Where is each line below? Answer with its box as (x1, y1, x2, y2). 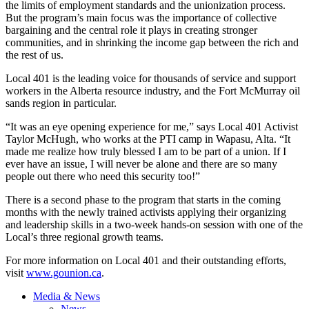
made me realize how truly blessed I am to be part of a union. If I (6, 146, 286, 158)
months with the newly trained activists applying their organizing (6, 206, 286, 219)
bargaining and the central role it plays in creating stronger (6, 24, 257, 37)
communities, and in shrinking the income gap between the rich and (6, 37, 299, 49)
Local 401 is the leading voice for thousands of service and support (6, 72, 296, 85)
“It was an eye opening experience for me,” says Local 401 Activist (6, 121, 298, 133)
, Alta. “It (250, 133, 290, 146)
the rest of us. (6, 49, 63, 61)
